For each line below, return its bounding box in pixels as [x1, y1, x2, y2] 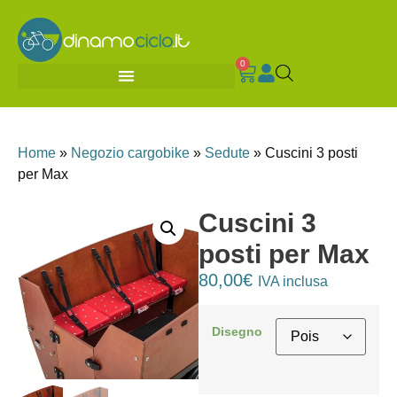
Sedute [205, 145, 250, 161]
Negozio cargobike [71, 145, 190, 161]
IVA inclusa [258, 273, 328, 289]
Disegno [212, 324, 262, 339]
